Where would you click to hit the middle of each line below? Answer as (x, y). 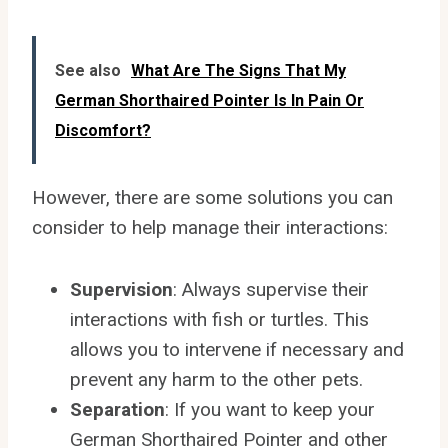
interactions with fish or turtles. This (219, 319)
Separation (117, 409)
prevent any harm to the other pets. (216, 379)
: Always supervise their (271, 289)
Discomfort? (103, 130)
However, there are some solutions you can (212, 197)
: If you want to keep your (270, 409)
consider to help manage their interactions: (210, 227)
